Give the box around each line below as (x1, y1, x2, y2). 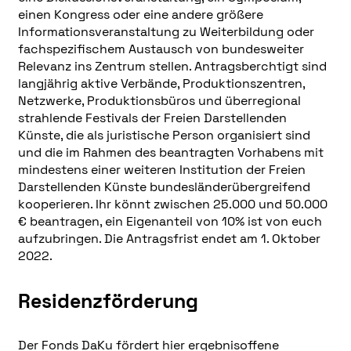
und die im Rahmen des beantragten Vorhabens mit (17, 144, 324, 161)
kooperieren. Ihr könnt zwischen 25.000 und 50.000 (17, 196, 327, 213)
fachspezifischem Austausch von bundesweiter (17, 41, 304, 58)
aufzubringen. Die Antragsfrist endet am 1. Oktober (17, 230, 320, 248)
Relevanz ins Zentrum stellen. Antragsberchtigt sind (17, 58, 327, 75)
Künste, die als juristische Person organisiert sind (17, 127, 310, 144)
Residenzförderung (17, 288, 198, 313)
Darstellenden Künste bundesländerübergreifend (17, 179, 310, 196)
